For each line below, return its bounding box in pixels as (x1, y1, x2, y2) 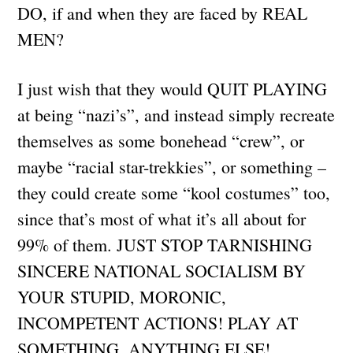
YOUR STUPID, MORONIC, (17, 284, 227, 308)
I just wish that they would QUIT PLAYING (17, 76, 328, 100)
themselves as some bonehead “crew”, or (17, 128, 305, 152)
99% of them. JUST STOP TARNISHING (17, 232, 313, 256)
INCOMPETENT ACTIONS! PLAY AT (17, 310, 299, 334)
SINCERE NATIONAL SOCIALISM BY (17, 258, 307, 282)
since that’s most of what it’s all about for (17, 206, 307, 230)
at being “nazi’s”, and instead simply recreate (17, 102, 336, 126)
